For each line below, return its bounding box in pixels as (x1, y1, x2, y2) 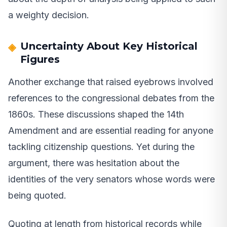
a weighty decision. (8, 9, 89, 20)
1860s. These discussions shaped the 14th (8, 108, 184, 120)
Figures (20, 53, 60, 65)
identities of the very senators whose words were (8, 173, 215, 184)
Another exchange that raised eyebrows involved (8, 76, 213, 87)
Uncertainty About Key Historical (20, 40, 198, 52)
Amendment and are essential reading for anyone (8, 125, 213, 136)
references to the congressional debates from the (8, 92, 214, 103)
